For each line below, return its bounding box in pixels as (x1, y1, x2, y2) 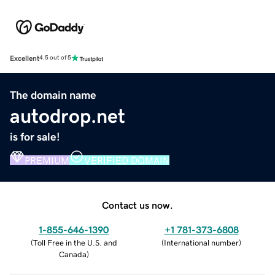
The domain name (10, 89, 96, 101)
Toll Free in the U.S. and (33, 238, 117, 247)
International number (164, 238, 239, 247)
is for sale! (10, 131, 60, 142)
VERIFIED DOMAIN (84, 155, 169, 165)
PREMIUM (25, 155, 69, 165)
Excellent (10, 54, 39, 62)
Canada (58, 250, 87, 258)
